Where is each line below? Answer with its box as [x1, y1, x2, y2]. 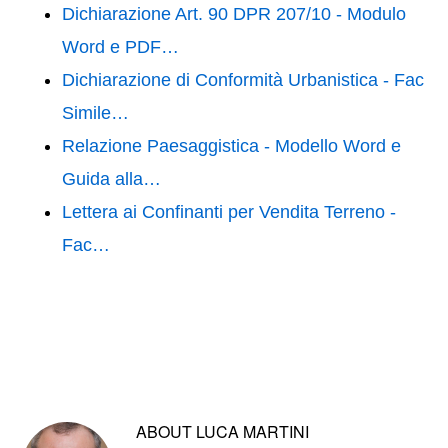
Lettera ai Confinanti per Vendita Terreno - [62, 201, 397, 222]
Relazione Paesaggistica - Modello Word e [62, 135, 402, 156]
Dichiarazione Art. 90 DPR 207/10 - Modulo [62, 3, 407, 24]
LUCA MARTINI [196, 419, 310, 443]
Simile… [62, 102, 130, 123]
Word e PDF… [62, 36, 180, 57]
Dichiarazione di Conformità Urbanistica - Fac [62, 69, 425, 90]
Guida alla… [62, 168, 162, 189]
